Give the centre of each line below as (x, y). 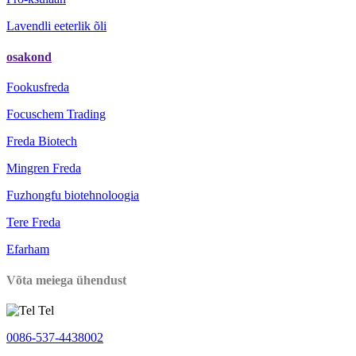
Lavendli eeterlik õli (56, 25)
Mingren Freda (44, 168)
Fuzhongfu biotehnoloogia (73, 195)
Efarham (28, 249)
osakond (29, 56)
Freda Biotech (42, 141)
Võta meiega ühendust (66, 281)
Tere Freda (33, 222)
